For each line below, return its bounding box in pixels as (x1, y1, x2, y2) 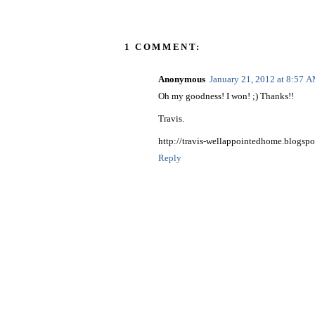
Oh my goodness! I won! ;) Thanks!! (158, 91, 294, 102)
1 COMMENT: (124, 41, 201, 53)
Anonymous (158, 74, 205, 85)
